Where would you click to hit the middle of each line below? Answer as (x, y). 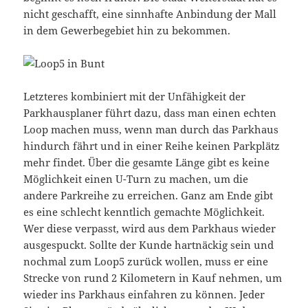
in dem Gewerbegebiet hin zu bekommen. (127, 31)
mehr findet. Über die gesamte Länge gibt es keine (147, 163)
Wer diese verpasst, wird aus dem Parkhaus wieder (150, 229)
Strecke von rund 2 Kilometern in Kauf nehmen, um (153, 278)
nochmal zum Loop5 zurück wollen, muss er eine (146, 262)
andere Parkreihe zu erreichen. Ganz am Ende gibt (148, 196)
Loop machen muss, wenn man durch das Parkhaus (151, 130)
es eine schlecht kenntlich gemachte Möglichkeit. (144, 212)
